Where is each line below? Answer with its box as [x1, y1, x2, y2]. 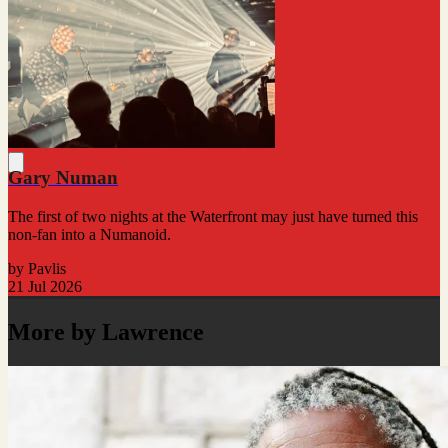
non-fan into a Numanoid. [8, 225, 171, 243]
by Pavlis [8, 259, 66, 277]
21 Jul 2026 [8, 277, 82, 295]
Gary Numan [8, 167, 118, 189]
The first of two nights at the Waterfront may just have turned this [8, 207, 418, 225]
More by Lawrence [8, 318, 204, 345]
